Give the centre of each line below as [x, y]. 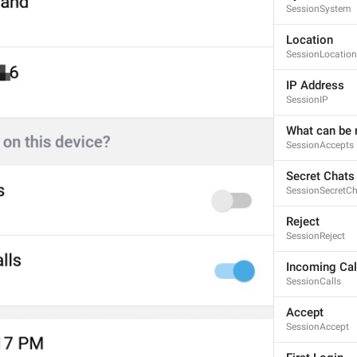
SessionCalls [314, 281]
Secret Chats [320, 176]
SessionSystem [319, 9]
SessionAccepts [320, 145]
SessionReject [316, 236]
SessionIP [307, 100]
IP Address [315, 85]
